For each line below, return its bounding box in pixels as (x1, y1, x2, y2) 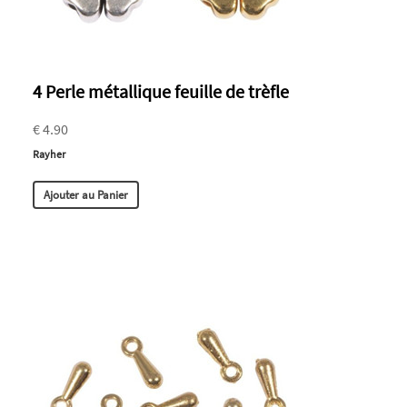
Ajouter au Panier (44, 187, 128, 203)
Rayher (33, 147, 65, 162)
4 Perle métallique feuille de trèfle (33, 80, 289, 104)
